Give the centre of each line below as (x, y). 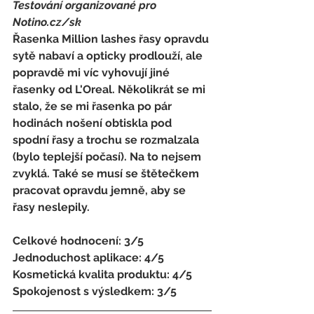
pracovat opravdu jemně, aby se (101, 190)
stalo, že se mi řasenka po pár (94, 106)
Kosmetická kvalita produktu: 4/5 (104, 274)
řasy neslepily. (53, 207)
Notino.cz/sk (48, 22)
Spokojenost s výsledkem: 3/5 (95, 291)
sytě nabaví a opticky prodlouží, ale (109, 55)
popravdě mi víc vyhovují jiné (93, 72)
